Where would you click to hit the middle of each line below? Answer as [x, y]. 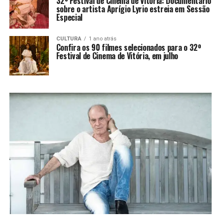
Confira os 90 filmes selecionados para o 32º [129, 47]
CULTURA [69, 38]
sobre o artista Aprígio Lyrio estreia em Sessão [133, 9]
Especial [70, 17]
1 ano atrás [102, 38]
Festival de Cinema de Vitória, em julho [117, 55]
